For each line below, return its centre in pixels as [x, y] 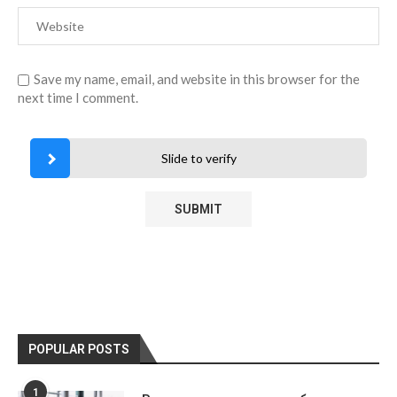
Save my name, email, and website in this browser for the [197, 78]
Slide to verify [198, 158]
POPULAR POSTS [79, 349]
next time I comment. [78, 97]
